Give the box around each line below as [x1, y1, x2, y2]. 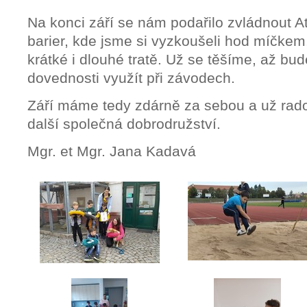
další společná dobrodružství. [27, 115, 221, 132]
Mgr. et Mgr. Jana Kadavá [27, 143, 196, 159]
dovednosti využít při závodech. [27, 69, 235, 86]
